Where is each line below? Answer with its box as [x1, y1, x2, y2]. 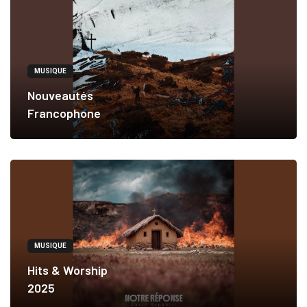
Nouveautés [27, 88, 93, 103]
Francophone [27, 106, 101, 121]
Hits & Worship [27, 262, 108, 278]
